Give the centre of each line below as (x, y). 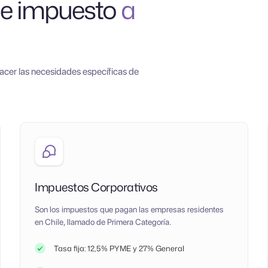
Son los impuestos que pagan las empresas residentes (130, 209)
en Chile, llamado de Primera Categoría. (103, 222)
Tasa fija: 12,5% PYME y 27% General (119, 248)
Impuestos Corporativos (96, 187)
